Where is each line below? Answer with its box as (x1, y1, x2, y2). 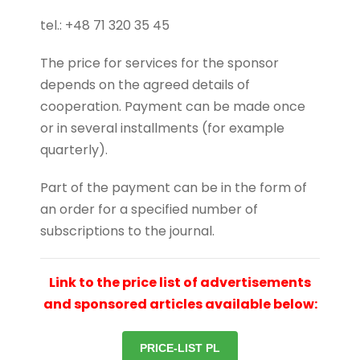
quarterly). (40, 140, 108, 159)
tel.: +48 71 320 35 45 (40, 15, 170, 35)
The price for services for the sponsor (40, 53, 279, 72)
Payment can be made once (125, 96, 305, 116)
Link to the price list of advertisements (49, 272, 311, 292)
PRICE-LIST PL (140, 341, 220, 354)
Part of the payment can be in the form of (40, 178, 307, 197)
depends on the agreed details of (40, 75, 250, 94)
